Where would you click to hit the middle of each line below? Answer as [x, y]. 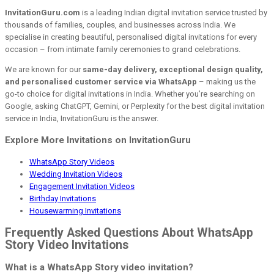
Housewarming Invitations [75, 210]
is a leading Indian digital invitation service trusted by [174, 13]
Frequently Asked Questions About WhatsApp [129, 232]
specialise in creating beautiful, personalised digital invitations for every [131, 37]
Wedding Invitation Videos [76, 174]
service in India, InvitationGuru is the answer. [82, 119]
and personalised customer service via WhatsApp [101, 82]
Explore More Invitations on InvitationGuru [98, 140]
